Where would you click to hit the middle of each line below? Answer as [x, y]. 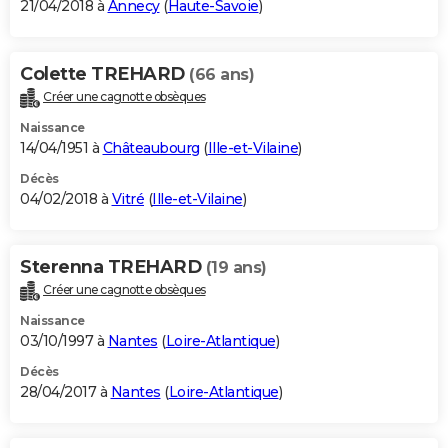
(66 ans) [221, 75]
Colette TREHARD [104, 74]
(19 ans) [236, 268]
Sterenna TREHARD [113, 267]
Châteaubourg [151, 148]
